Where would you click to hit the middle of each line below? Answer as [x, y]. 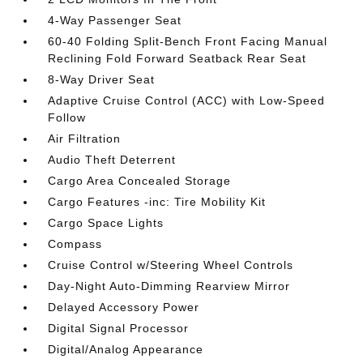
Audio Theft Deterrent [112, 160]
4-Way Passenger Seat [115, 21]
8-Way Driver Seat [102, 80]
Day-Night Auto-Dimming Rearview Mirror [169, 286]
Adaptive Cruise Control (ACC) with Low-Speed [187, 101]
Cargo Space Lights [106, 223]
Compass [75, 244]
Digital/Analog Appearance [126, 350]
